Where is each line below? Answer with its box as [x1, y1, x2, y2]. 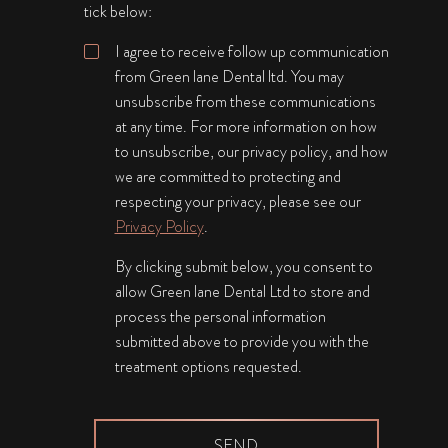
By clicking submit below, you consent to [114, 255, 373, 278]
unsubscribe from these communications [114, 90, 376, 113]
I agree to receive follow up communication [114, 40, 389, 63]
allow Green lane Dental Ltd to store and [114, 280, 370, 303]
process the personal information [114, 305, 326, 328]
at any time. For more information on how [114, 115, 377, 138]
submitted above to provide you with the [114, 330, 369, 353]
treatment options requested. [114, 355, 302, 378]
